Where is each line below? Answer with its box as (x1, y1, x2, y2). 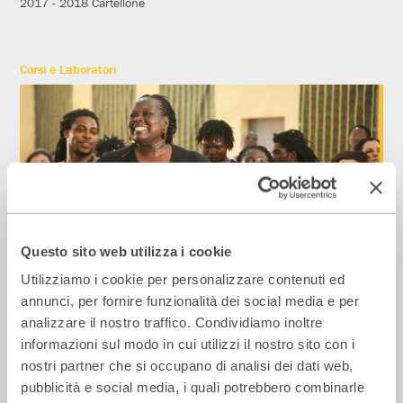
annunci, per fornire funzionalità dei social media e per (21, 292, 359, 309)
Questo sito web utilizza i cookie (21, 243, 232, 259)
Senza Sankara (20, 294, 151, 319)
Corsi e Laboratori (20, 60, 117, 77)
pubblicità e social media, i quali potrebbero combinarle (21, 379, 364, 395)
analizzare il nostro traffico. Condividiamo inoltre (21, 314, 323, 330)
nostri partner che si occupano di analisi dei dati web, (21, 357, 354, 373)
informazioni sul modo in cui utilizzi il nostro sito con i (21, 336, 354, 352)
